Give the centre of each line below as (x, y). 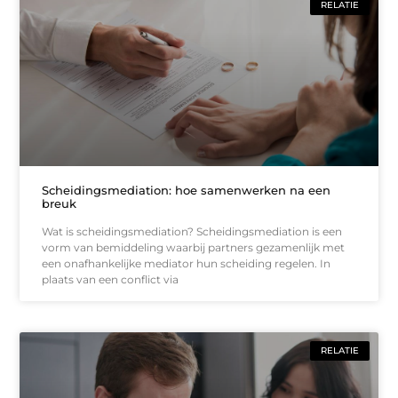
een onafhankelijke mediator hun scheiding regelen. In (187, 263)
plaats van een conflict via (111, 279)
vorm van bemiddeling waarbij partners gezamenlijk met (194, 247)
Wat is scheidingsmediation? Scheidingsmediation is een (192, 231)
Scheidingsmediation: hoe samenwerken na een (187, 190)
